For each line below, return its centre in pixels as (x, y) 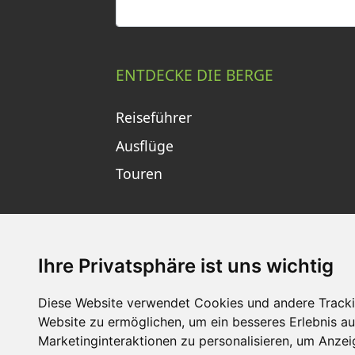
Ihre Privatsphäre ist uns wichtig (186, 266)
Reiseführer (154, 117)
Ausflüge (145, 145)
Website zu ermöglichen (110, 322)
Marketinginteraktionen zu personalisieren (164, 341)
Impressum (184, 325)
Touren (139, 174)
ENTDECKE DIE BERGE (195, 75)
